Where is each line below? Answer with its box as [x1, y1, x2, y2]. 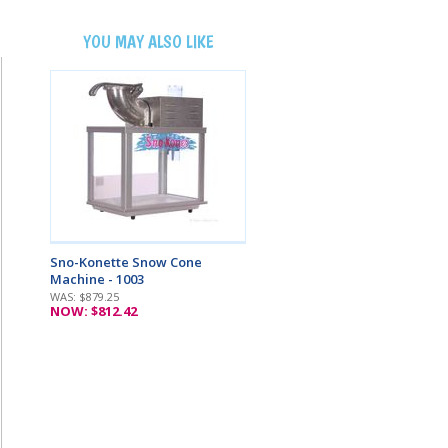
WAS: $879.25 [50, 288, 120, 304]
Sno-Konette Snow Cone [50, 252, 203, 271]
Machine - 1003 [50, 269, 145, 288]
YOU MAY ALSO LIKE [82, 30, 214, 52]
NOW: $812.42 [50, 301, 138, 320]
